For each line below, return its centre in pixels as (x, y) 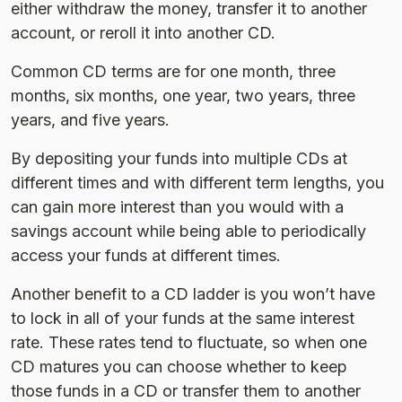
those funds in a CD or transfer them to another (186, 390)
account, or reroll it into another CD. (143, 32)
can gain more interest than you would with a (177, 206)
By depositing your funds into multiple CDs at (179, 158)
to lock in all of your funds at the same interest (183, 318)
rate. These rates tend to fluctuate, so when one (189, 342)
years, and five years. (90, 119)
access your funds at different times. (146, 255)
